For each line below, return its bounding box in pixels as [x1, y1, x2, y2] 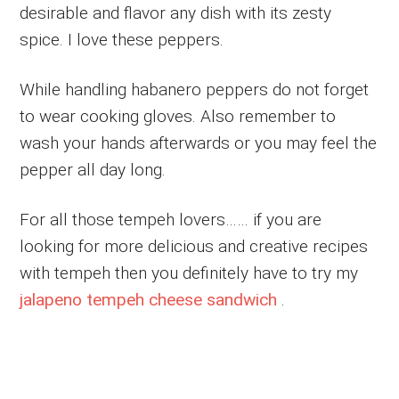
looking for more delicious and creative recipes [20, 235, 369, 256]
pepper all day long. [20, 159, 167, 180]
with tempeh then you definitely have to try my [20, 262, 359, 283]
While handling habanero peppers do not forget [20, 78, 370, 100]
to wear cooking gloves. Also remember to [20, 105, 337, 126]
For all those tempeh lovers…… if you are [20, 208, 322, 230]
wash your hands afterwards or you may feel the [20, 132, 378, 153]
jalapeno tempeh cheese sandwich [20, 289, 282, 310]
